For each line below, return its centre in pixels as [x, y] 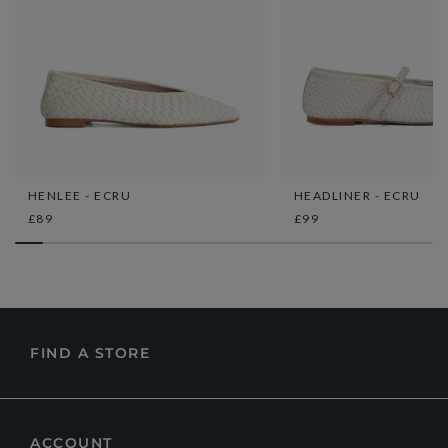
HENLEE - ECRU [79, 195]
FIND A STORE [90, 352]
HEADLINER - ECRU [357, 195]
